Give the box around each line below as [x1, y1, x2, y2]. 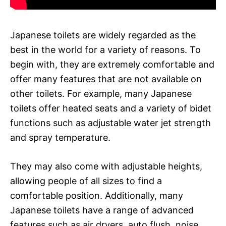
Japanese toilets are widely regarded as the [10, 29, 196, 40]
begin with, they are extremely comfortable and [10, 59, 214, 70]
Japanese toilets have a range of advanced [10, 204, 194, 215]
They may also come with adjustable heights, [10, 160, 202, 172]
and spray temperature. [10, 132, 110, 143]
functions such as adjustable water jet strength [10, 117, 211, 128]
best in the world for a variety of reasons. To [10, 44, 201, 55]
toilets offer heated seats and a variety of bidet [10, 102, 211, 114]
